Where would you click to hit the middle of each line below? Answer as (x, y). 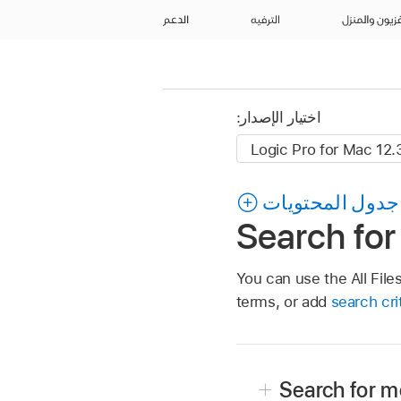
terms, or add (283, 301)
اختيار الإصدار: (278, 118)
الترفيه (264, 20)
